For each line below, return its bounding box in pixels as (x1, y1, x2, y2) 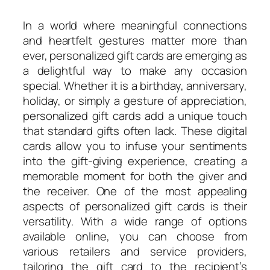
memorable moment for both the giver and (23, 168, 247, 184)
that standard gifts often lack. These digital (23, 122, 247, 139)
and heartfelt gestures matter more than (23, 32, 247, 48)
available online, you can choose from (23, 228, 247, 244)
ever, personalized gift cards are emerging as (23, 47, 247, 63)
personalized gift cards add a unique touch (23, 107, 247, 124)
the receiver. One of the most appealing (23, 183, 247, 199)
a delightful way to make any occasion (23, 62, 247, 78)
